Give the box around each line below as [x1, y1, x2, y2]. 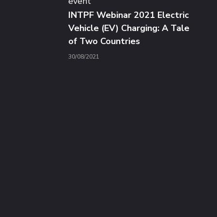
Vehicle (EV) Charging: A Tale [68, 22, 189, 34]
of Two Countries [68, 35, 140, 47]
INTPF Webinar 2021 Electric [68, 9, 189, 21]
